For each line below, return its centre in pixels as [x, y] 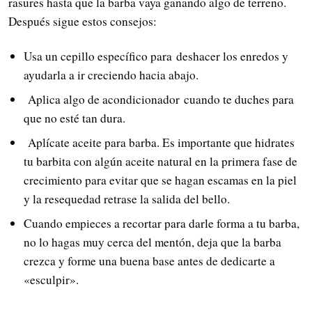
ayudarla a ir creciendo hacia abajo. [111, 75]
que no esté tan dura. [74, 118]
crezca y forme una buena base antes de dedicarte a [149, 260]
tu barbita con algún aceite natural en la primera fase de [160, 161]
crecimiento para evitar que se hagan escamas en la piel [160, 180]
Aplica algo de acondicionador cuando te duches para [158, 100]
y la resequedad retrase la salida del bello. [126, 198]
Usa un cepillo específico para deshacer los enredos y [156, 56]
